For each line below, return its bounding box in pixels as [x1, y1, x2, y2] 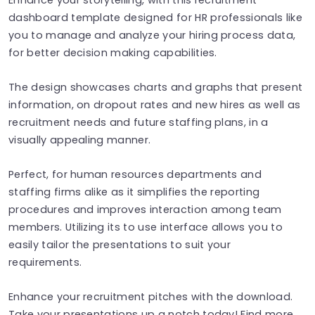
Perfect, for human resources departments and [8, 167, 262, 181]
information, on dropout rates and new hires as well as [8, 97, 301, 112]
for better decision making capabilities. [8, 45, 217, 60]
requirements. [8, 255, 82, 269]
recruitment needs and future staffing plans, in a [8, 115, 269, 129]
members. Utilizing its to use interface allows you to [8, 219, 283, 234]
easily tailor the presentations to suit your [8, 237, 231, 252]
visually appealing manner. [8, 132, 151, 147]
